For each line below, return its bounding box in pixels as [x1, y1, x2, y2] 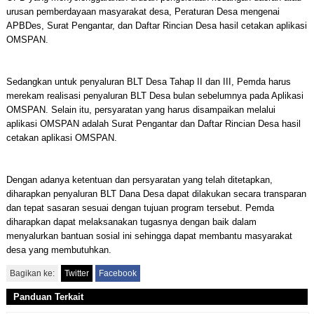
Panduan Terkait [13, 292, 83, 302]
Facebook [98, 268, 137, 278]
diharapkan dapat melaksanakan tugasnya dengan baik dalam [6, 217, 257, 227]
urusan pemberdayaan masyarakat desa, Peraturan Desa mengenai [6, 6, 280, 17]
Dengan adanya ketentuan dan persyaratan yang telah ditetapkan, [6, 175, 273, 185]
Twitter [64, 268, 89, 278]
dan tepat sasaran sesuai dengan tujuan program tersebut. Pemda [6, 203, 274, 213]
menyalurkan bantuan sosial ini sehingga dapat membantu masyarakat [6, 231, 292, 241]
